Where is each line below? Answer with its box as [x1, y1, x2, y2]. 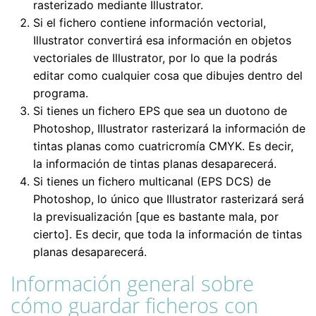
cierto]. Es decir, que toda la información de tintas [33, 227, 302, 242]
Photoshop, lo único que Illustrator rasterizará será [33, 192, 304, 207]
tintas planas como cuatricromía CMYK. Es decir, [33, 139, 293, 154]
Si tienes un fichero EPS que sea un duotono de [33, 104, 287, 119]
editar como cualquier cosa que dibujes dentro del [33, 68, 303, 83]
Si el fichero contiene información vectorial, [33, 16, 266, 30]
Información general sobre [11, 269, 254, 298]
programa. [33, 86, 88, 101]
